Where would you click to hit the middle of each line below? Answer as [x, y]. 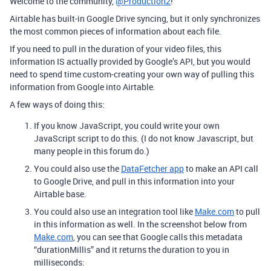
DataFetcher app [152, 168]
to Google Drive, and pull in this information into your [134, 181]
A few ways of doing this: [57, 104]
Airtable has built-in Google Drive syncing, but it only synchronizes [135, 18]
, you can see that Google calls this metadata [158, 237]
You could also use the [77, 168]
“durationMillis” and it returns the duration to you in [132, 249]
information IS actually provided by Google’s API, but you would [130, 61]
